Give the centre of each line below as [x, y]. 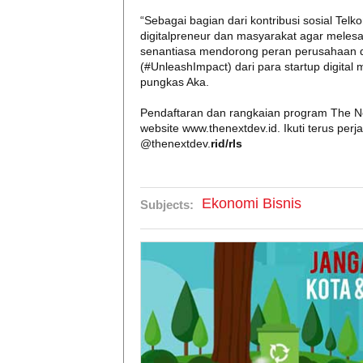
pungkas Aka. [175, 82]
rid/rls [226, 143]
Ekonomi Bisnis [252, 203]
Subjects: [167, 205]
